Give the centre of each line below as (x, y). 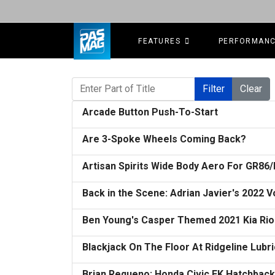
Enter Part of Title (106, 82)
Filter (214, 89)
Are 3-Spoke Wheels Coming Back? (164, 139)
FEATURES (159, 41)
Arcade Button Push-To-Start (150, 112)
